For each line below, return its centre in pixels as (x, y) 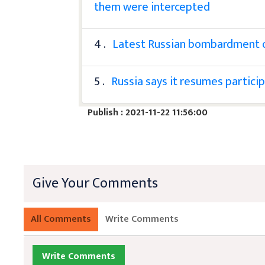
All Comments (61, 219)
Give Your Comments (95, 183)
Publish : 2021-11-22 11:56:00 (148, 112)
